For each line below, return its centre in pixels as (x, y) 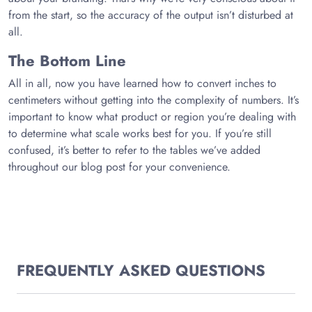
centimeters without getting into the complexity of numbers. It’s (154, 100)
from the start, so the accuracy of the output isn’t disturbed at (151, 15)
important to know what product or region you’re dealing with (152, 117)
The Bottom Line (67, 61)
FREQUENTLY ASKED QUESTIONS (141, 270)
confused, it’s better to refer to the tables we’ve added (134, 150)
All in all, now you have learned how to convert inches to (142, 83)
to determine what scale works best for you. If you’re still (140, 133)
